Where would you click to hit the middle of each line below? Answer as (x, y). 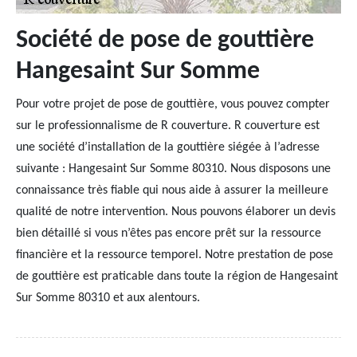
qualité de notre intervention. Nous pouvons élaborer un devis (176, 212)
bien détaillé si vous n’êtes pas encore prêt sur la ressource (169, 233)
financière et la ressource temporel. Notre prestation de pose (175, 255)
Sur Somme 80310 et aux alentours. (108, 298)
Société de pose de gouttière (165, 41)
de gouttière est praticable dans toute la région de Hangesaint (177, 277)
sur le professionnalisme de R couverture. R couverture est (168, 126)
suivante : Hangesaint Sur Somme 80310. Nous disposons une (173, 169)
